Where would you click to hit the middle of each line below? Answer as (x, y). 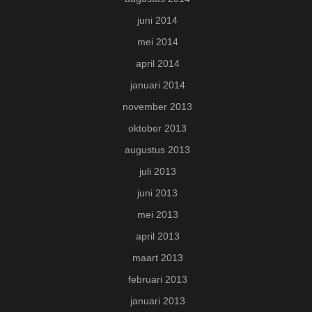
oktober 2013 (157, 128)
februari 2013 (157, 280)
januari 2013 (157, 301)
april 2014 (157, 64)
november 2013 (157, 107)
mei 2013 (157, 215)
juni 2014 (157, 21)
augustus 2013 (157, 150)
